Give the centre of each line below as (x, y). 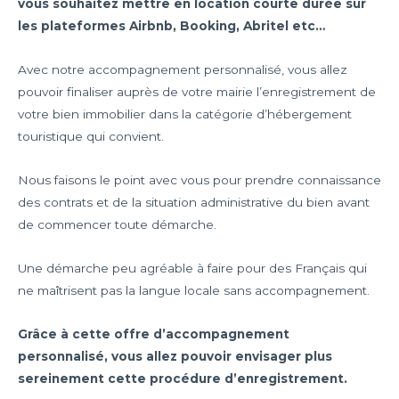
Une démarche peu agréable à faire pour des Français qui (192, 269)
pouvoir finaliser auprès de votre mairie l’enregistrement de (197, 92)
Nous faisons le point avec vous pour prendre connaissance (199, 180)
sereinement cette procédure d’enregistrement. (183, 379)
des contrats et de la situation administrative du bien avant (194, 203)
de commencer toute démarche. (117, 225)
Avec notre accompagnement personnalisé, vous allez (183, 70)
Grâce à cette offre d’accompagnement (154, 334)
